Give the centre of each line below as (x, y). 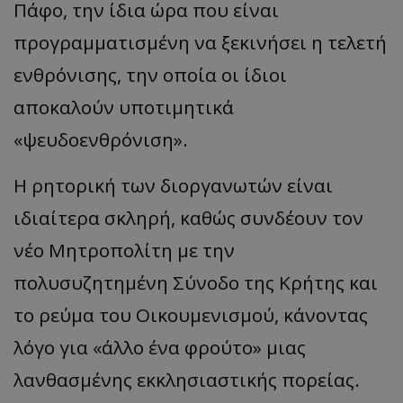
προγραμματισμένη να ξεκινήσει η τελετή (200, 43)
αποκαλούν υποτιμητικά (124, 107)
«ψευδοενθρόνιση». (101, 140)
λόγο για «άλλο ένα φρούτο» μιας (160, 348)
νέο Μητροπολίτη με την (124, 251)
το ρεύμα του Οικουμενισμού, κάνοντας (191, 315)
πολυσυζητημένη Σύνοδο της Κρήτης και (196, 283)
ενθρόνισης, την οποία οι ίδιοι (150, 75)
